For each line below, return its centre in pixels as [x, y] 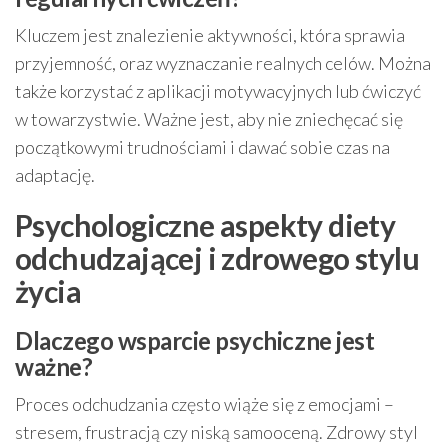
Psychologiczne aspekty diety [205, 225]
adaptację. [55, 175]
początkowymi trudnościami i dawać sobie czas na [202, 147]
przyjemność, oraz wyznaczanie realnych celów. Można [223, 63]
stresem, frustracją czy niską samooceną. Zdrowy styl [216, 432]
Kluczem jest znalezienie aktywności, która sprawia [210, 35]
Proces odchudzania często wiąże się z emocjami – [204, 404]
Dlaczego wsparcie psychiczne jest [195, 340]
